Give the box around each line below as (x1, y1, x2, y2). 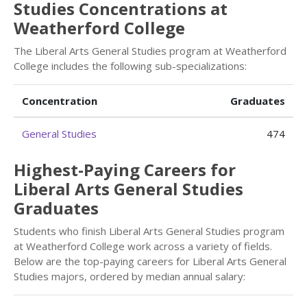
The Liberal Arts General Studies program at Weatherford (14, 44, 286, 58)
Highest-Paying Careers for (14, 158, 236, 181)
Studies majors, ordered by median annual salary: (14, 269, 245, 283)
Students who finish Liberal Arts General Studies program (14, 224, 284, 238)
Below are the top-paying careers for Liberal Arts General (14, 254, 286, 268)
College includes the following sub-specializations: (14, 59, 247, 73)
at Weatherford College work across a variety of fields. (14, 239, 272, 253)
